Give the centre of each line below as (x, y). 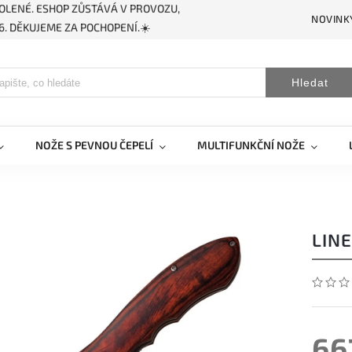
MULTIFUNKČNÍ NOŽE (251, 145)
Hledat (310, 82)
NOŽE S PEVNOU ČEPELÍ (94, 145)
